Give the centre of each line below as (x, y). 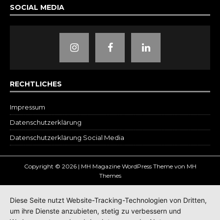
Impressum (27, 107)
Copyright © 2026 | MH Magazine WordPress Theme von (105, 166)
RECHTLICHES (36, 84)
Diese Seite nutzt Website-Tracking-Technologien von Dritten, (108, 200)
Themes (110, 176)
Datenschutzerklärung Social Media (67, 138)
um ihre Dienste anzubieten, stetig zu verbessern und (96, 211)
